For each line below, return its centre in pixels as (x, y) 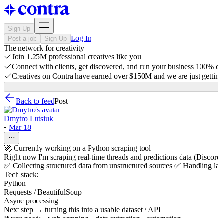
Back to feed (35, 101)
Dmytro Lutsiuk (28, 118)
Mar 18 (20, 127)
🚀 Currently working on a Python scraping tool (77, 148)
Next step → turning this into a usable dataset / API (82, 209)
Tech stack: (21, 174)
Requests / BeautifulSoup (43, 192)
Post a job (22, 39)
